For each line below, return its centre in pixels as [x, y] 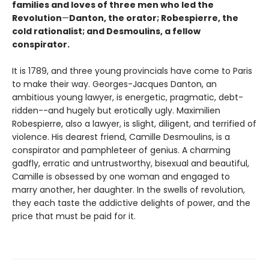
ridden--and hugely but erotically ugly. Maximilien [116, 111]
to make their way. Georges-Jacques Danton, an [114, 84]
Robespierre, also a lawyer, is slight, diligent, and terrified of [134, 124]
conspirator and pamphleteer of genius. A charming [121, 150]
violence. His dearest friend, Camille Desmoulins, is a [121, 137]
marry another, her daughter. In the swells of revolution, [128, 190]
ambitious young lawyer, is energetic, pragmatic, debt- [128, 98]
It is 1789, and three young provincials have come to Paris [132, 71]
